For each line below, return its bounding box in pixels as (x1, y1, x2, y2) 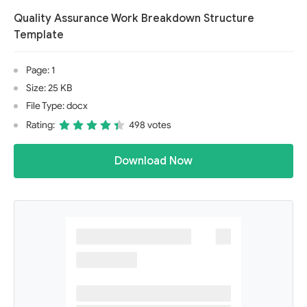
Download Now (114, 154, 193, 168)
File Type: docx (26, 100, 88, 112)
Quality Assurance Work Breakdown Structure (14, 12, 254, 25)
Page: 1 (26, 64, 55, 76)
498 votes (129, 119, 171, 131)
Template (14, 28, 64, 42)
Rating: (26, 119, 55, 131)
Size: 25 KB (26, 82, 72, 94)
